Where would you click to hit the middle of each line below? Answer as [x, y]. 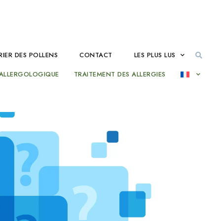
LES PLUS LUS [155, 55]
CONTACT [96, 55]
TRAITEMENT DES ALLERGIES [120, 74]
